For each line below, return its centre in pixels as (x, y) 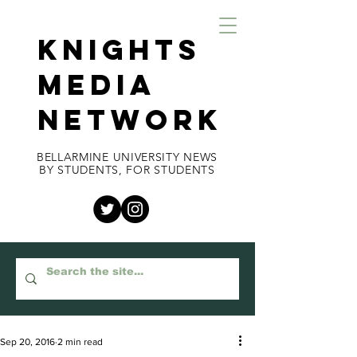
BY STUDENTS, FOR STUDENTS (127, 170)
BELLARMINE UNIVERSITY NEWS (127, 157)
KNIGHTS (119, 49)
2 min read (80, 342)
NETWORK (130, 120)
